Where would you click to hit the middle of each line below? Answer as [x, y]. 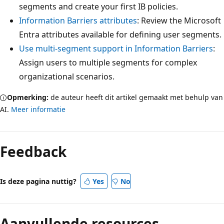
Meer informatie [38, 109]
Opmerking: [28, 97]
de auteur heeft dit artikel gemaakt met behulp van [136, 97]
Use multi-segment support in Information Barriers [116, 48]
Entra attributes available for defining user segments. [120, 34]
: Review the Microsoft [179, 20]
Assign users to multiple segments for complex [108, 62]
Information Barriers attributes [78, 20]
